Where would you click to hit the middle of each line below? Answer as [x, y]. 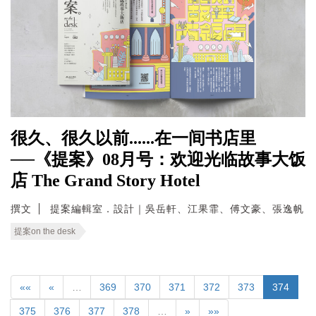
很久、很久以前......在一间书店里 [133, 138]
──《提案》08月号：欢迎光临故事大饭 [158, 159]
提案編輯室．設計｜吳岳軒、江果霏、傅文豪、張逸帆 [177, 208]
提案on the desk [45, 231]
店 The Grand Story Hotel [105, 180]
